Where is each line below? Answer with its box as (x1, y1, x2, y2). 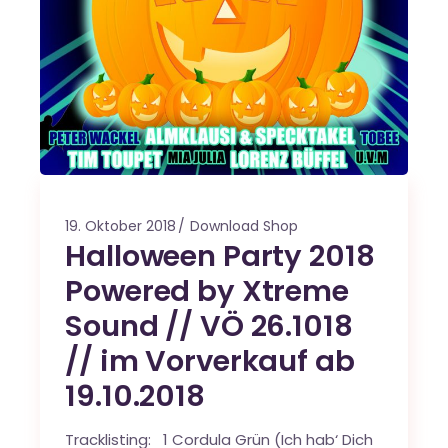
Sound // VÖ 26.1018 (65, 305, 353, 346)
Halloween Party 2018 (65, 235, 375, 276)
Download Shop (190, 215, 299, 236)
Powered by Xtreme (65, 270, 349, 311)
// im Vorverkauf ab (65, 340, 355, 381)
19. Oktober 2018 (65, 215, 177, 236)
